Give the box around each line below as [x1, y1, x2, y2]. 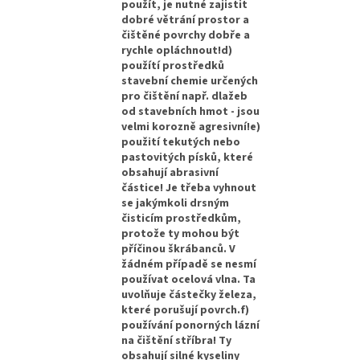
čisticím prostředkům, [121, 210, 242, 227]
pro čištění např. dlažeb [121, 88, 248, 104]
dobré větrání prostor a [121, 11, 250, 28]
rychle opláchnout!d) [121, 42, 233, 59]
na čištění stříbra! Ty [121, 332, 232, 349]
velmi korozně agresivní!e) [121, 118, 261, 135]
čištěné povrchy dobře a [121, 27, 251, 43]
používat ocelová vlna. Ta [121, 271, 256, 288]
